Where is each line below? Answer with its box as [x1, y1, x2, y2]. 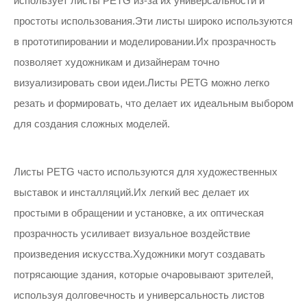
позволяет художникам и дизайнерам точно [14, 56, 219, 68]
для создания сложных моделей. [14, 118, 170, 130]
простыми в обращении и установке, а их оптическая [14, 207, 264, 219]
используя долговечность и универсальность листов [14, 289, 265, 301]
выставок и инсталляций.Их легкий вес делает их [14, 186, 249, 198]
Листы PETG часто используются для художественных [14, 166, 278, 177]
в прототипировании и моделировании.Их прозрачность [14, 36, 276, 47]
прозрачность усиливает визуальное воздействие [14, 228, 250, 239]
